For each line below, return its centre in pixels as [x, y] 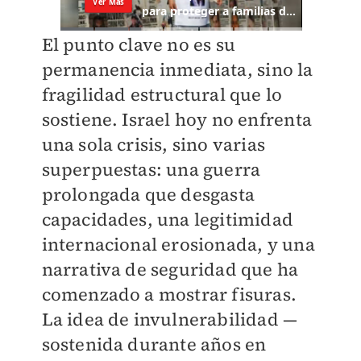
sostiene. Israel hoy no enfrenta [176, 120]
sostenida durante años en [154, 344]
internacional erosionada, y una [178, 245]
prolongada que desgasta [148, 195]
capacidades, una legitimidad [168, 220]
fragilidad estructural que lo [162, 95]
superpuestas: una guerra [151, 170]
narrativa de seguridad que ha [170, 270]
